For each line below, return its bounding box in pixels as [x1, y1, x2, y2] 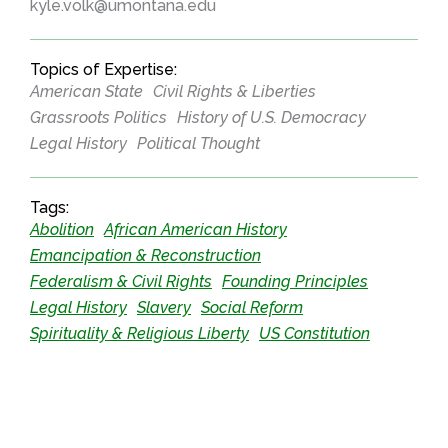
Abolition [30, 219, 94, 239]
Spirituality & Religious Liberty [30, 323, 249, 343]
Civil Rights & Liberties [153, 81, 316, 101]
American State [30, 81, 143, 101]
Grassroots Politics [30, 107, 167, 127]
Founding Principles [222, 271, 368, 291]
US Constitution [259, 323, 370, 343]
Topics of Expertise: [30, 59, 177, 79]
